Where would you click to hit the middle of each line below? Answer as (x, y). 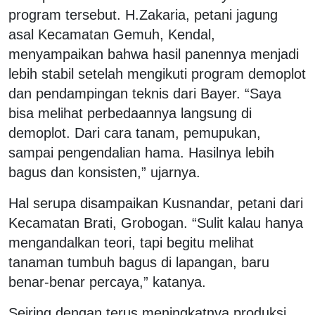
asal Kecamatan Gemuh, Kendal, (112, 34)
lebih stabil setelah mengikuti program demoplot (157, 73)
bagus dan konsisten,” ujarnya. (104, 172)
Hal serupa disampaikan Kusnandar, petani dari (156, 203)
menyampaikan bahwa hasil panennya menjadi (154, 54)
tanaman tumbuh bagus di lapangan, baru (139, 262)
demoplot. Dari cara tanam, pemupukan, (135, 133)
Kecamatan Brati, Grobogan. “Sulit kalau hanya (156, 223)
